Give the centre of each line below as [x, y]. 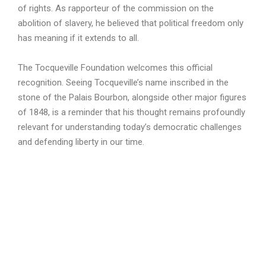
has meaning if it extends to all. [78, 38]
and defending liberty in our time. [81, 142]
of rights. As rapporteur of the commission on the [116, 9]
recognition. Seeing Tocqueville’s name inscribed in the [123, 83]
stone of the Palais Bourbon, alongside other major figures [132, 98]
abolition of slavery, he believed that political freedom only [131, 23]
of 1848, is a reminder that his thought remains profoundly [132, 113]
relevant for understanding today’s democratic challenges [130, 127]
